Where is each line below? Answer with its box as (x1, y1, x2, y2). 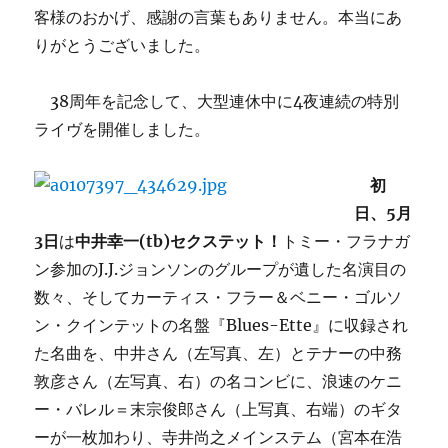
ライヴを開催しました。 (34, 119, 211, 139)
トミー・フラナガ (282, 231, 411, 251)
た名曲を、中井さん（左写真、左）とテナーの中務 (34, 343, 403, 363)
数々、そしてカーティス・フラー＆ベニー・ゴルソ (34, 287, 403, 307)
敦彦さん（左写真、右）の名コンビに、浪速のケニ (34, 371, 403, 391)
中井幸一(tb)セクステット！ (75, 231, 283, 251)
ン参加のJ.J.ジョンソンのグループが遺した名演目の (34, 259, 407, 279)
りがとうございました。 (34, 35, 211, 55)
